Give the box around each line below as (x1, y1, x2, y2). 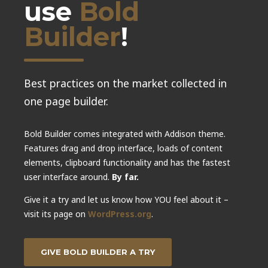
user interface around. (24, 171, 112, 183)
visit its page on (24, 208, 88, 220)
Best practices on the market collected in (24, 76, 227, 91)
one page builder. (24, 94, 108, 109)
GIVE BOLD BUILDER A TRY (40, 247, 155, 257)
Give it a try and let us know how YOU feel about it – (24, 194, 229, 206)
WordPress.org (88, 208, 151, 220)
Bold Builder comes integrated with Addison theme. (24, 128, 226, 140)
